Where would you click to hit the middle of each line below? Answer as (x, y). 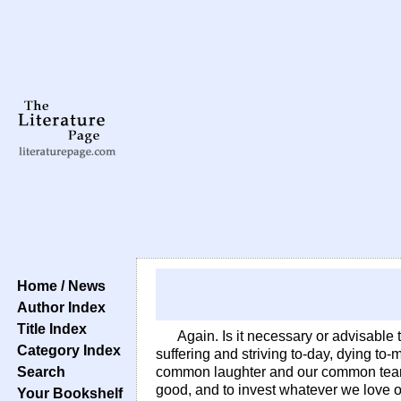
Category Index (65, 350)
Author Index (58, 307)
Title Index (48, 328)
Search (38, 371)
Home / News (58, 286)
